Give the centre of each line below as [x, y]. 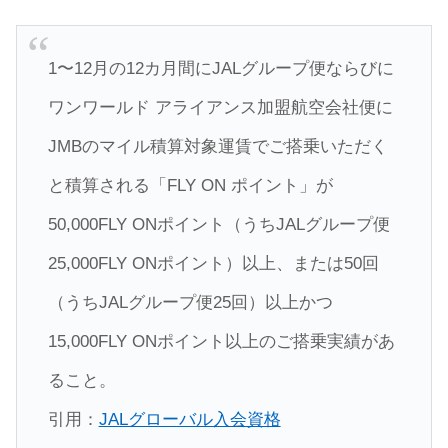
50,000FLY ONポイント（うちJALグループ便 [218, 225]
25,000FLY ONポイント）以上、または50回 [213, 264]
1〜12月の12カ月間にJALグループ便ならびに [220, 69]
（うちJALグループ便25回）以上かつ [190, 303]
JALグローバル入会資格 [189, 420]
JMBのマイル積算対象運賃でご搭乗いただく [217, 147]
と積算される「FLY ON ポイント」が [190, 186]
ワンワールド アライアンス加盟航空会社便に [220, 108]
